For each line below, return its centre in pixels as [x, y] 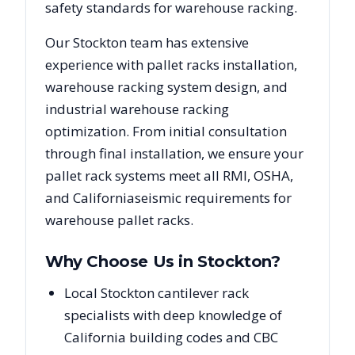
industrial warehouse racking [137, 109]
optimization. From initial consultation [166, 132]
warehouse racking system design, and [166, 87]
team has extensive [188, 43]
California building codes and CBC [171, 338]
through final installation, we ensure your [174, 154]
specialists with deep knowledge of [173, 315]
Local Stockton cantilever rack [157, 293]
